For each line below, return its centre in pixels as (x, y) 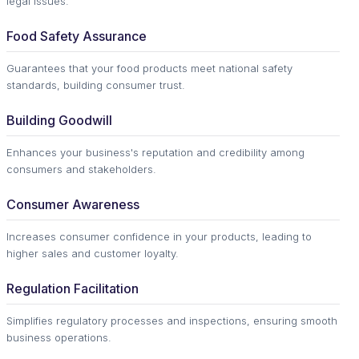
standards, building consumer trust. (96, 85)
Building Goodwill (59, 121)
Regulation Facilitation (73, 289)
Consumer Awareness (73, 205)
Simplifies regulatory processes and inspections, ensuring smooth (172, 321)
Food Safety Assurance (77, 36)
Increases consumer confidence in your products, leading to (159, 237)
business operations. (59, 338)
